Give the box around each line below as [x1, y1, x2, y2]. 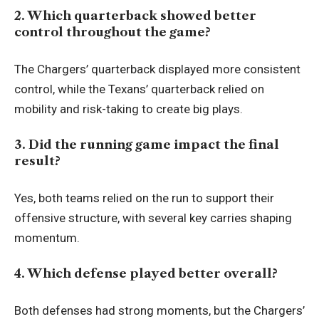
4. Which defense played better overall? [14, 266, 278, 281]
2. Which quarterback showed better [14, 9, 256, 23]
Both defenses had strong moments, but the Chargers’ [14, 303, 305, 318]
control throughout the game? [14, 25, 211, 40]
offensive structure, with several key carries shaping [14, 210, 292, 225]
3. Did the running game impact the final [14, 137, 279, 152]
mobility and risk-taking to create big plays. [14, 101, 243, 116]
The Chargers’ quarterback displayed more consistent [14, 61, 300, 76]
